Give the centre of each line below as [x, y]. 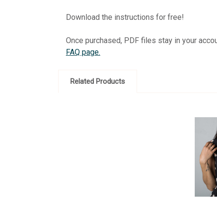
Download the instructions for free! [126, 17]
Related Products [98, 81]
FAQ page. [83, 52]
